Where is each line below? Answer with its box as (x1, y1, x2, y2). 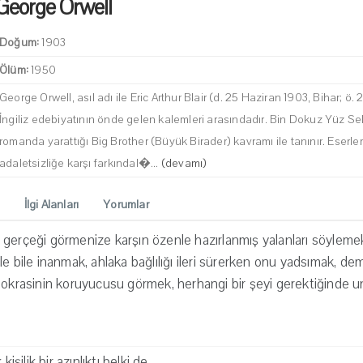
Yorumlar (103, 197, 149, 213)
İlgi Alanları (23, 197, 79, 213)
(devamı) (160, 156, 207, 172)
